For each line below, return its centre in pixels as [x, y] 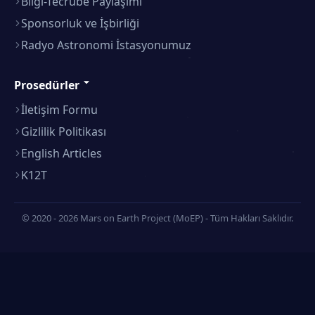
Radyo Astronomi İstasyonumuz [106, 45]
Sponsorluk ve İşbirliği [80, 23]
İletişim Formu [59, 109]
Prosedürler [47, 85]
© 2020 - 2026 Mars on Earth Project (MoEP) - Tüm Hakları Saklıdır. [157, 218]
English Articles [62, 153]
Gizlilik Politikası [64, 131]
